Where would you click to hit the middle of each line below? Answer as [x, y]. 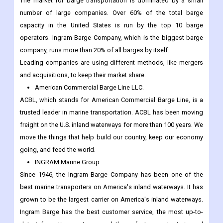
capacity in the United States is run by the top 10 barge [111, 25]
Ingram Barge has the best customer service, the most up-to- [111, 212]
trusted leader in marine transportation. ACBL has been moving [111, 112]
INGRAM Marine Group [67, 162]
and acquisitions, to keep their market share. [83, 75]
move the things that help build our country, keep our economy [111, 137]
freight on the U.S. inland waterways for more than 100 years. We [111, 125]
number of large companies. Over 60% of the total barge [111, 13]
